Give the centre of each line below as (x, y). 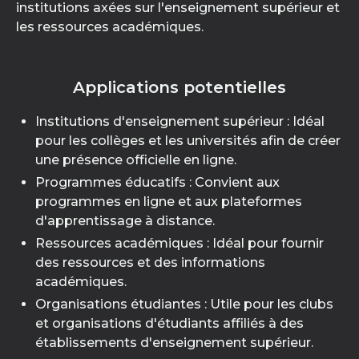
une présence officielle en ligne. (136, 160)
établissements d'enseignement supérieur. (174, 343)
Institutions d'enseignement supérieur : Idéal (180, 121)
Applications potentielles (179, 87)
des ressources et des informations (150, 262)
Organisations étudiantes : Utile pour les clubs (184, 304)
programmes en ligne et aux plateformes (169, 202)
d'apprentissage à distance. (125, 221)
